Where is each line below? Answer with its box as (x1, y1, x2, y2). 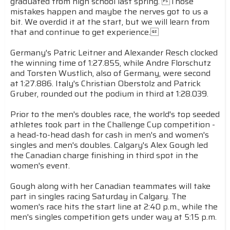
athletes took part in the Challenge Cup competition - (10, 118, 215, 131)
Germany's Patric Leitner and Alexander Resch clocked (10, 46, 218, 59)
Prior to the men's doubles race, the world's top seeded (10, 108, 220, 121)
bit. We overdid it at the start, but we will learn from (10, 15, 209, 28)
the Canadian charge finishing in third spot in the (10, 149, 198, 162)
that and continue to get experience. (10, 26, 159, 39)
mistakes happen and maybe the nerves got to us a (10, 5, 208, 18)
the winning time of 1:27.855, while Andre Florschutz (10, 56, 211, 69)
